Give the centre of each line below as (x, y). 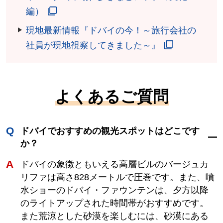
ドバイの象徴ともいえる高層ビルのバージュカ (114, 164)
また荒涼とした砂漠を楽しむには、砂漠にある (114, 216)
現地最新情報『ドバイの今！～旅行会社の (111, 30)
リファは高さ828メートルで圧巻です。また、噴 (117, 177)
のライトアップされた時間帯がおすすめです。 (114, 203)
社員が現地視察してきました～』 (93, 45)
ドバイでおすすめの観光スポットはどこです (110, 131)
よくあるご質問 (111, 96)
